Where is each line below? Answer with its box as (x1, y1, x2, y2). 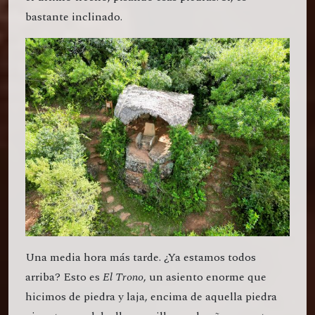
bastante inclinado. (25, 8, 122, 26)
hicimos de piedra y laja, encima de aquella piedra (25, 288, 277, 306)
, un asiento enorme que (143, 269, 266, 286)
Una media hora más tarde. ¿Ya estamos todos (25, 249, 256, 266)
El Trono (103, 269, 143, 286)
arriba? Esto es (25, 269, 103, 286)
